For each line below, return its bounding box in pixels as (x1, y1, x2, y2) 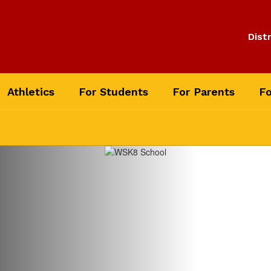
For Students (79, 85, 148, 98)
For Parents (172, 85, 235, 98)
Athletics (7, 85, 54, 98)
